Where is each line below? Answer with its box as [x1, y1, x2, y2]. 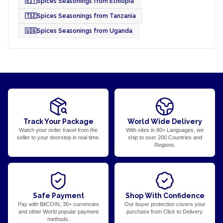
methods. [47, 216, 70, 222]
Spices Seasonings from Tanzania [37, 12, 136, 19]
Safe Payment [32, 191, 84, 200]
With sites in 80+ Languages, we [126, 126, 204, 133]
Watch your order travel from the [19, 126, 98, 133]
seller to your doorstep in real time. [16, 134, 100, 140]
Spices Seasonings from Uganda [37, 27, 132, 34]
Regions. [154, 141, 176, 148]
